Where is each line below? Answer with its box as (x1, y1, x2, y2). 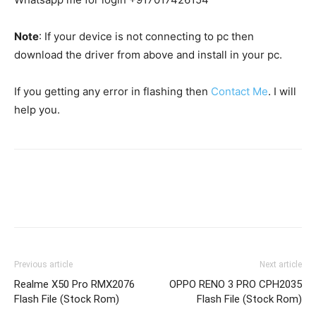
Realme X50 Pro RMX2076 (14, 278, 135, 291)
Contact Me (211, 85, 268, 98)
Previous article (14, 260, 73, 269)
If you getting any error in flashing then (14, 85, 211, 98)
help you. (14, 103, 60, 116)
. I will (268, 85, 296, 98)
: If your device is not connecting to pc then (39, 30, 254, 43)
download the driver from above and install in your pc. (14, 48, 282, 61)
